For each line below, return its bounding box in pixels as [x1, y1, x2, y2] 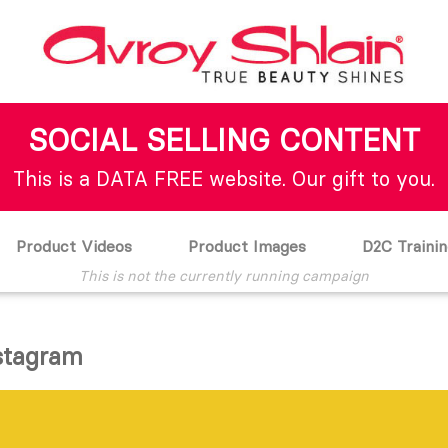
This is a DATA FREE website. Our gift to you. [13, 166, 435, 191]
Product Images [187, 236, 306, 256]
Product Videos [15, 236, 132, 256]
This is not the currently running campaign [79, 267, 369, 285]
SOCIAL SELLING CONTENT [28, 122, 420, 159]
